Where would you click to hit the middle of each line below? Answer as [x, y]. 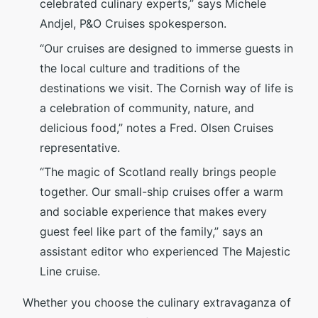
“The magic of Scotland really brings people [158, 172]
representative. [80, 147]
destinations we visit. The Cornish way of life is [166, 88]
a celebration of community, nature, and [147, 108]
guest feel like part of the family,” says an [151, 232]
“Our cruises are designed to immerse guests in [166, 48]
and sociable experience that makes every [153, 212]
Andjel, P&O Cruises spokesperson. [133, 24]
